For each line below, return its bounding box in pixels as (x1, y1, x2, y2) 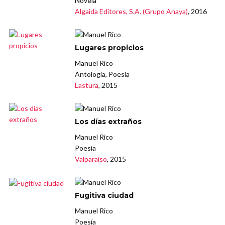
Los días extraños (75, 117, 142, 127)
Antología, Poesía (75, 70, 130, 79)
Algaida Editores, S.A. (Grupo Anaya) (75, 7, 188, 16)
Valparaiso (75, 155, 107, 164)
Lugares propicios (75, 43, 144, 53)
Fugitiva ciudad (75, 191, 134, 200)
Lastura (75, 81, 99, 90)
